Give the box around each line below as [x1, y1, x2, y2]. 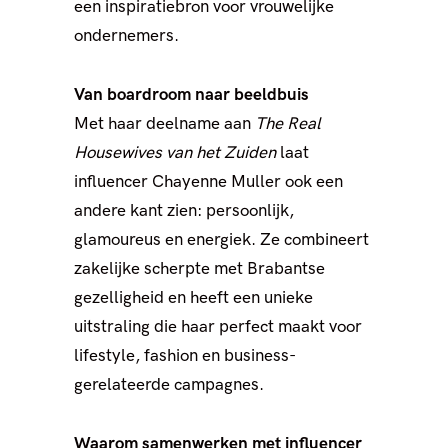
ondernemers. [74, 26, 179, 46]
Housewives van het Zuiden [74, 143, 276, 163]
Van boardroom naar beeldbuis [74, 85, 309, 105]
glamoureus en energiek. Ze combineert [74, 230, 369, 250]
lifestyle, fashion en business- [74, 346, 296, 366]
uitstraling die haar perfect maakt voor [74, 317, 362, 337]
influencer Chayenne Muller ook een [74, 172, 343, 192]
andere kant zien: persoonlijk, [74, 201, 294, 221]
